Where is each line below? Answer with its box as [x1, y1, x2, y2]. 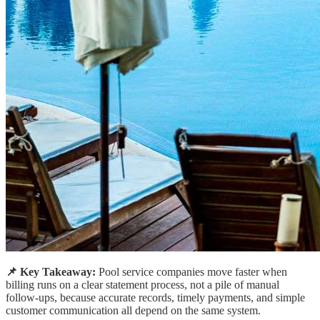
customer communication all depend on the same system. [6, 304, 261, 316]
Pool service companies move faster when [96, 265, 287, 278]
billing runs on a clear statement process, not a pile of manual [6, 278, 279, 291]
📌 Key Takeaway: [6, 265, 96, 278]
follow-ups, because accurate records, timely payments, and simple [6, 291, 305, 304]
